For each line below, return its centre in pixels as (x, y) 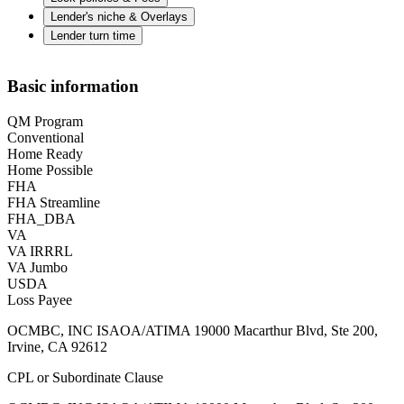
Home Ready (45, 153)
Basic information (73, 87)
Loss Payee (40, 299)
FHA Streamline (54, 202)
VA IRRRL (40, 251)
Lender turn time (93, 36)
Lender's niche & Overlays (119, 17)
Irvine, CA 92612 (57, 346)
